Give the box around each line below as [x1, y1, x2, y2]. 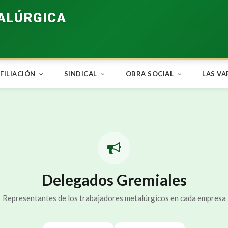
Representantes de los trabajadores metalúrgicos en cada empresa [2, 193, 226, 203]
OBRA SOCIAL [125, 70, 176, 78]
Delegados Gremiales [41, 170, 187, 189]
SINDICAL [64, 70, 99, 78]
